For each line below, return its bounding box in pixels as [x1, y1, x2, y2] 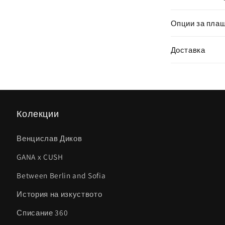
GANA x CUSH [17, 151, 63, 162]
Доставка [170, 45, 205, 55]
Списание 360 [17, 207, 68, 217]
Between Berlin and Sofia [17, 170, 106, 180]
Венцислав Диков [17, 133, 82, 143]
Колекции [17, 107, 59, 120]
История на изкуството [17, 188, 102, 199]
